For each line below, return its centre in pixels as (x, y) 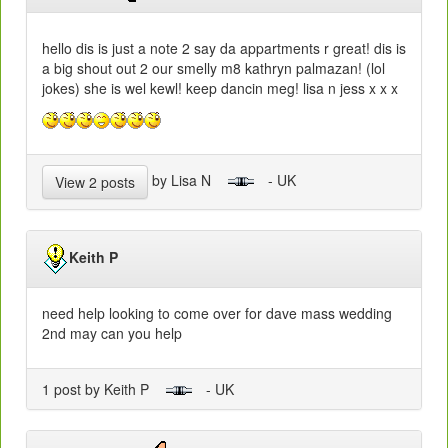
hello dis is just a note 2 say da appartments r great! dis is (224, 47)
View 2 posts (95, 181)
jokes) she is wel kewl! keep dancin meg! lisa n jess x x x (220, 87)
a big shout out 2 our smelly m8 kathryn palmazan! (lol (213, 67)
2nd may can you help (112, 332)
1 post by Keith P (103, 388)
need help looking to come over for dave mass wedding (217, 312)
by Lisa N (187, 179)
